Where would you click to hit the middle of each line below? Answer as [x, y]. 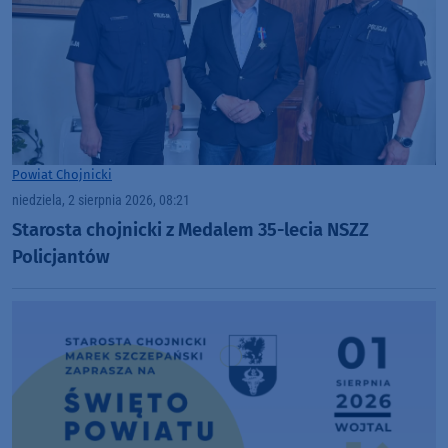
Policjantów [61, 256]
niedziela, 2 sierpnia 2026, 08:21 [101, 201]
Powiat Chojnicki [62, 175]
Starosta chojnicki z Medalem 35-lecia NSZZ [190, 229]
